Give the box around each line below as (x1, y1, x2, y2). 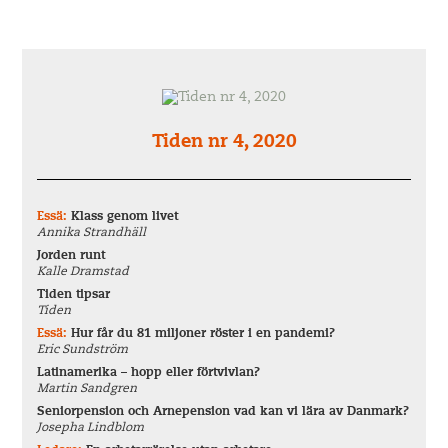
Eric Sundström (37, 344, 129, 356)
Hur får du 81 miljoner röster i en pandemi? (71, 328, 336, 340)
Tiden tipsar (37, 289, 111, 301)
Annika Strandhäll (37, 227, 147, 239)
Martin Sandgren (37, 383, 138, 395)
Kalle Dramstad (37, 266, 130, 278)
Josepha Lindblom (37, 422, 145, 434)
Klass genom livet (71, 211, 179, 223)
